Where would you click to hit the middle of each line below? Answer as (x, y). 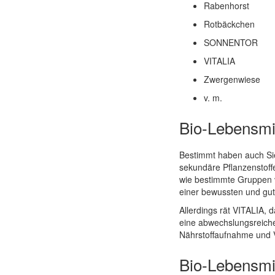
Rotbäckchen (229, 24)
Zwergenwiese (232, 79)
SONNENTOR (230, 42)
